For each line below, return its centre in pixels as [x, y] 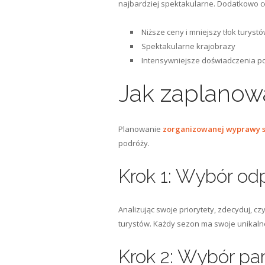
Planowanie [140, 129]
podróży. [134, 143]
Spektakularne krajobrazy [188, 46]
